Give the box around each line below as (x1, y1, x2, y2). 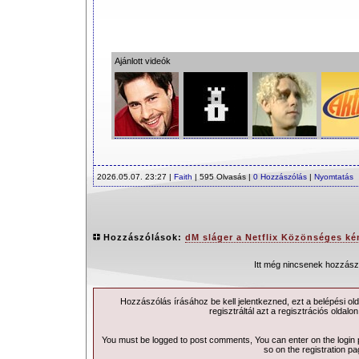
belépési (313, 296, 345, 306)
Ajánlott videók (114, 55, 171, 66)
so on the (264, 345, 302, 354)
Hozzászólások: (103, 232, 185, 242)
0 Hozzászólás (253, 172, 307, 181)
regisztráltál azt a (209, 306, 278, 316)
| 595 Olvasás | (192, 172, 253, 181)
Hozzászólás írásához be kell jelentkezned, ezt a (119, 296, 313, 306)
